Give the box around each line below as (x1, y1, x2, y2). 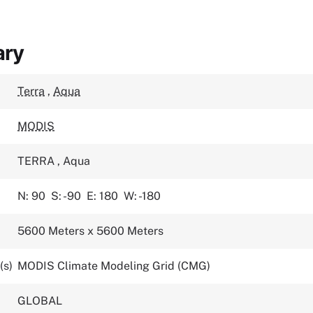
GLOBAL (17, 294, 63, 307)
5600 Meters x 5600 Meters (17, 224, 164, 238)
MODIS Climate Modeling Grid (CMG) (17, 259, 211, 272)
